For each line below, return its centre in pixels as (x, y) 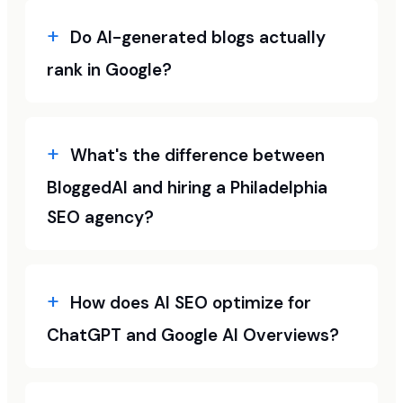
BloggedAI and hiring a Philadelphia (187, 188)
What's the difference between (197, 155)
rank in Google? (109, 70)
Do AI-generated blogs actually (198, 37)
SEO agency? (100, 217)
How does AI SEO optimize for (191, 303)
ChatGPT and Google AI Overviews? (193, 335)
